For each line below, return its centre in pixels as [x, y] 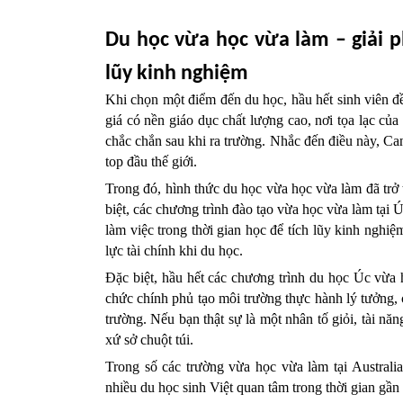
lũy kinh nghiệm [177, 74]
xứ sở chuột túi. [151, 340]
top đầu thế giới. [151, 161]
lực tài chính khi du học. [174, 251]
